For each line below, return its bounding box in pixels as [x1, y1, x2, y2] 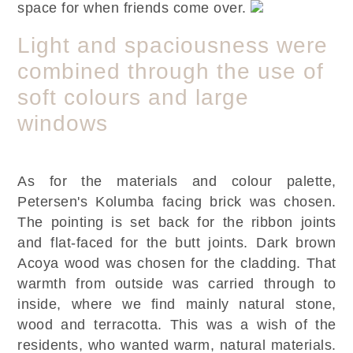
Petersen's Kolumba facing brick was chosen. [17, 194, 336, 210]
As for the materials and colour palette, [17, 173, 336, 190]
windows [17, 111, 109, 136]
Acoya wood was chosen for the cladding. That [17, 255, 336, 272]
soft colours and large [17, 85, 250, 110]
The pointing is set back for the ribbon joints [17, 214, 336, 231]
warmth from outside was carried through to [17, 276, 336, 292]
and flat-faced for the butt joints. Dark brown [17, 235, 336, 251]
